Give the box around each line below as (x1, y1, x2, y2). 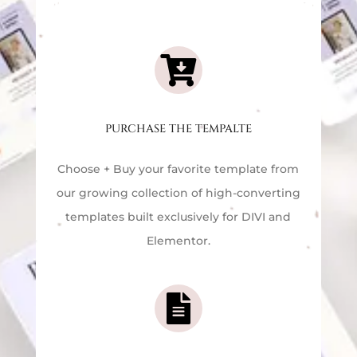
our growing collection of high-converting (56, 185, 300, 200)
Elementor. (146, 233, 210, 248)
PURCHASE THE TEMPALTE (104, 120, 252, 136)
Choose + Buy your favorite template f (57, 161, 276, 176)
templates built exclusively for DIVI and (65, 209, 292, 224)
